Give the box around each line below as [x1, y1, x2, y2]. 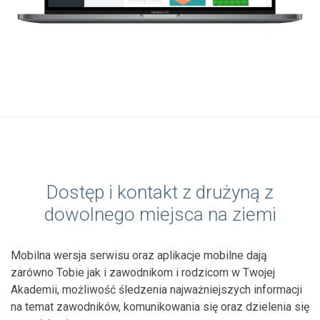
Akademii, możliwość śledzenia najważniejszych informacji [11, 283, 302, 297]
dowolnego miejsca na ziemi [44, 204, 276, 226]
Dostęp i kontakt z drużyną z [46, 181, 274, 204]
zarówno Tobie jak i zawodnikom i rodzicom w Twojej [11, 266, 275, 280]
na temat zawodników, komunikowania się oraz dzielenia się [11, 300, 309, 314]
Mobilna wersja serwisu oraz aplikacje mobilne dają [11, 249, 267, 263]
